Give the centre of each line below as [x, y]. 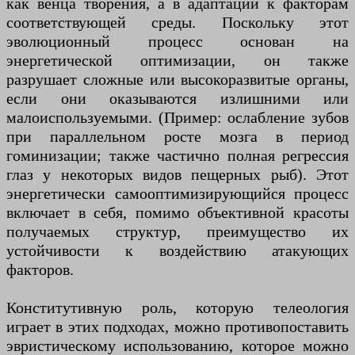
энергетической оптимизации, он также [177, 61]
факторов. [40, 270]
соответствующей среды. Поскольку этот [177, 23]
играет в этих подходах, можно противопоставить [177, 327]
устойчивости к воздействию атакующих [177, 251]
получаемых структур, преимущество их [177, 232]
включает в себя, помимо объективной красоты [177, 213]
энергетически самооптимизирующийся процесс [177, 194]
